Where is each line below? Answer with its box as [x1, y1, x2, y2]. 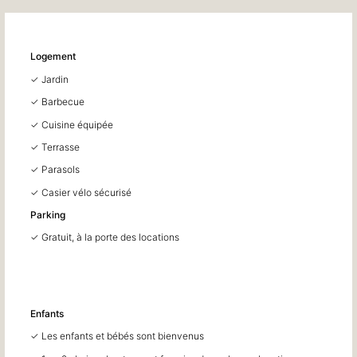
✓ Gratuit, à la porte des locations [30, 231, 180, 244]
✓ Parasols [30, 163, 80, 176]
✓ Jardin [30, 73, 69, 85]
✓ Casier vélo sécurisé [30, 186, 132, 198]
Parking [30, 209, 66, 222]
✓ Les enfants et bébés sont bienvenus [30, 330, 205, 343]
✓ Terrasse [30, 140, 80, 153]
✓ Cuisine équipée [30, 118, 114, 131]
